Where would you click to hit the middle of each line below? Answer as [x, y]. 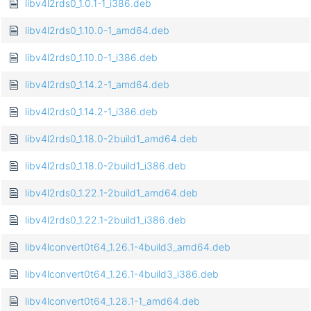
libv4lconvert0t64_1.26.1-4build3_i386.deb [122, 274]
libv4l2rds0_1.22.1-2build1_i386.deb [106, 220]
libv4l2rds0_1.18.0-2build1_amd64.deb [111, 139]
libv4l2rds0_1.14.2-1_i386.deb [91, 112]
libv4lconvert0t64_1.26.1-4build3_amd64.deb [128, 247]
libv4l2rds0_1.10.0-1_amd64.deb [97, 31]
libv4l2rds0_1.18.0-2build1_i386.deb [106, 166]
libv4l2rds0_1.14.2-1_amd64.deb [97, 85]
